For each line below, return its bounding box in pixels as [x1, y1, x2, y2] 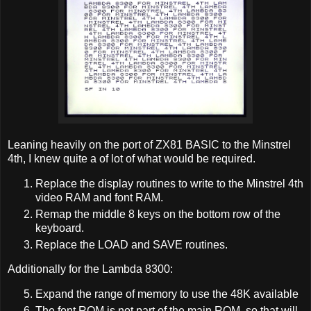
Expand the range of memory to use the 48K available [35, 288, 299, 301]
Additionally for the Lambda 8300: [8, 263, 173, 276]
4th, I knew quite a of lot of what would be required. [8, 152, 255, 165]
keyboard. [35, 221, 84, 234]
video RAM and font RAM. [35, 191, 163, 203]
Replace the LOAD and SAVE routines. [35, 238, 228, 251]
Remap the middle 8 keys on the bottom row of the [35, 208, 280, 220]
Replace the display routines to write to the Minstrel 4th [35, 177, 303, 190]
